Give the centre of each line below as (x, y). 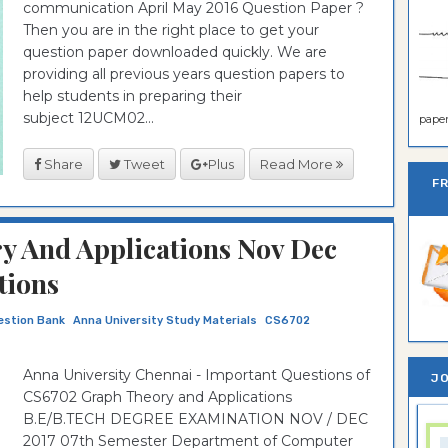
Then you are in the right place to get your (171, 30)
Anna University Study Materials (165, 320)
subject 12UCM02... (88, 118)
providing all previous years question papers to (184, 74)
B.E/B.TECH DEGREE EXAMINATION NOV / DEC (195, 419)
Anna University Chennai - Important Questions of (196, 375)
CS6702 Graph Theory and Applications (157, 397)
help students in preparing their (132, 96)
